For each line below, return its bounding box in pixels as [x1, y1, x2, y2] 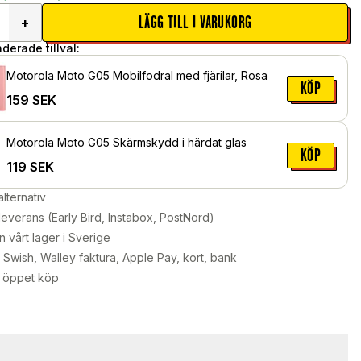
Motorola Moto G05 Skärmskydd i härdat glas [6, 135, 247, 149]
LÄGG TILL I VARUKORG [138, 13, 252, 32]
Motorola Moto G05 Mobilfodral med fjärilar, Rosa [6, 68, 268, 82]
